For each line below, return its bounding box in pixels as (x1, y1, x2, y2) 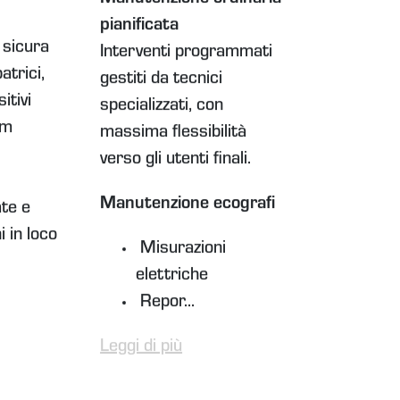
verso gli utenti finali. (100, 152, 252, 171)
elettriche (136, 268, 209, 287)
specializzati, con (100, 98, 224, 117)
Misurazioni (136, 241, 227, 260)
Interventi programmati (100, 45, 273, 63)
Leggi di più (100, 339, 183, 358)
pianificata (100, 18, 179, 37)
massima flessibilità (100, 125, 247, 144)
